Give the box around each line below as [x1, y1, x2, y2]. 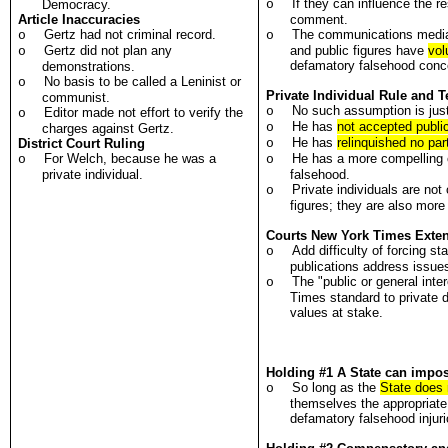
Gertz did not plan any [44, 43, 173, 58]
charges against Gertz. [42, 121, 175, 136]
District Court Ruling [18, 136, 146, 151]
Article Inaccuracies [18, 12, 141, 27]
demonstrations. [42, 59, 136, 74]
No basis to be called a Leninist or [44, 74, 242, 89]
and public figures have [290, 43, 429, 58]
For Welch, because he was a [44, 151, 217, 166]
